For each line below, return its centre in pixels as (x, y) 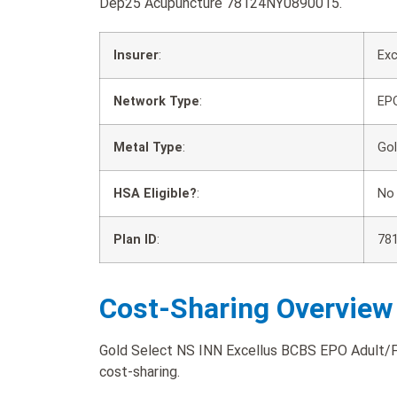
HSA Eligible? (155, 193)
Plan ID (135, 239)
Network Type (156, 101)
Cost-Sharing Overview (246, 308)
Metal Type (148, 147)
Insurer (136, 55)
